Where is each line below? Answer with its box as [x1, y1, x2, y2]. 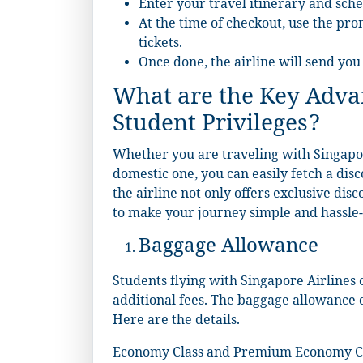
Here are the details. [113, 311, 240, 332]
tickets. [139, 34, 182, 55]
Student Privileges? [113, 109, 320, 145]
